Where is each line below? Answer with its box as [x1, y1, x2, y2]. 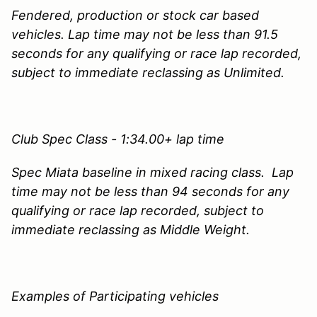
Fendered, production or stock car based [11, 7, 259, 23]
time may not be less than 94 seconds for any [11, 183, 289, 199]
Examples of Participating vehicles [11, 288, 219, 304]
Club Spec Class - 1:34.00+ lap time [11, 131, 224, 146]
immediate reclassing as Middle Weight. [11, 221, 253, 237]
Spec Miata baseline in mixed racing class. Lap [11, 164, 294, 180]
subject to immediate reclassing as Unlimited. [11, 64, 288, 80]
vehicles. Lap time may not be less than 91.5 [11, 26, 278, 42]
